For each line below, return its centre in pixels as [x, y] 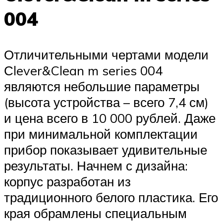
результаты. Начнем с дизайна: [96, 165]
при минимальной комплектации [101, 134]
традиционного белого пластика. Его [111, 197]
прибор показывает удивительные [106, 149]
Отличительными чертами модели [106, 54]
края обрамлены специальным [95, 213]
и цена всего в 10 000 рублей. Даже [110, 118]
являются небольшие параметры [102, 86]
